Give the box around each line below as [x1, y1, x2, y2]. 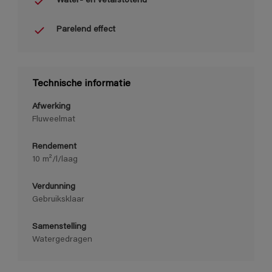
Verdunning [32, 182, 75, 191]
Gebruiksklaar [32, 195, 84, 204]
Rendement [32, 142, 76, 151]
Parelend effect [56, 25, 115, 35]
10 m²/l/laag [32, 155, 78, 164]
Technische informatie [32, 78, 131, 89]
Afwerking [32, 102, 70, 111]
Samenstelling [32, 222, 86, 231]
